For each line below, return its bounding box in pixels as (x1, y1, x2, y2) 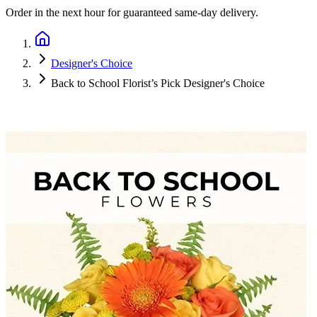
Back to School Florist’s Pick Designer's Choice (51, 77, 265, 89)
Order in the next (6, 6, 84, 18)
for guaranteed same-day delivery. (105, 6, 258, 18)
